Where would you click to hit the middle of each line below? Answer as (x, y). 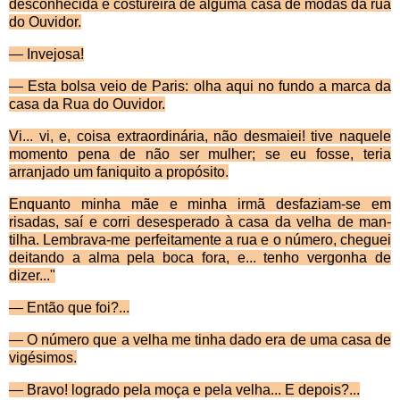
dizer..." (32, 276)
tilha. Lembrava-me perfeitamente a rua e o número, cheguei (200, 240)
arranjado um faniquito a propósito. (119, 172)
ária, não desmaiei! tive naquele (285, 137)
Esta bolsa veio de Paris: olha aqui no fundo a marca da (207, 87)
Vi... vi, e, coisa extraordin (95, 137)
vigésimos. (43, 358)
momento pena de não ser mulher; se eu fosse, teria (200, 154)
